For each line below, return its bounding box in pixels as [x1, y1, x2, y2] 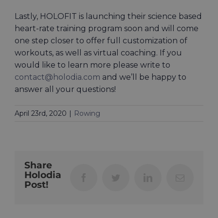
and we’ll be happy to [100, 72, 186, 82]
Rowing [74, 109, 100, 118]
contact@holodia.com [15, 72, 100, 82]
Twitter [120, 172, 145, 182]
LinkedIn [152, 172, 184, 182]
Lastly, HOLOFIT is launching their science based [15, 11, 202, 21]
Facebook [88, 172, 122, 182]
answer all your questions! [15, 84, 116, 94]
